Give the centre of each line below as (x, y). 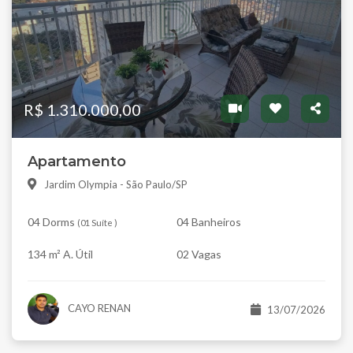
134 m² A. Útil (60, 254)
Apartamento (77, 161)
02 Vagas (199, 254)
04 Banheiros (209, 221)
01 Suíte (97, 222)
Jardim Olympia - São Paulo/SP (116, 184)
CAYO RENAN (98, 308)
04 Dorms (51, 221)
